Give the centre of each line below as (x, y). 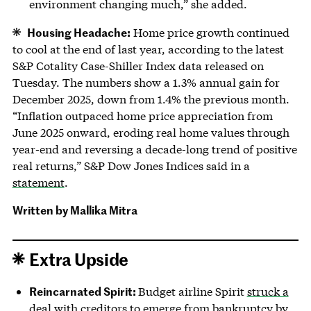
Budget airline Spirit (192, 291)
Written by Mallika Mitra (75, 209)
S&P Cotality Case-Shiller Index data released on (138, 65)
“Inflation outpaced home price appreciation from (142, 115)
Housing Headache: (79, 32)
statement (38, 182)
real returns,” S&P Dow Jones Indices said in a (131, 165)
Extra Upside (79, 259)
